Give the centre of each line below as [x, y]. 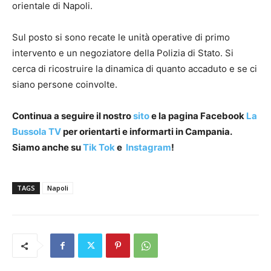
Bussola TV [38, 132]
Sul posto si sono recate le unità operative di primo [121, 37]
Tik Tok [98, 147]
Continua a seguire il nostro [72, 116]
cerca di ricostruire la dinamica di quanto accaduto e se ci [135, 69]
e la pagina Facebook [198, 116]
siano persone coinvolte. [65, 84]
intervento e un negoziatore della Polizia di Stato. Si [123, 53]
